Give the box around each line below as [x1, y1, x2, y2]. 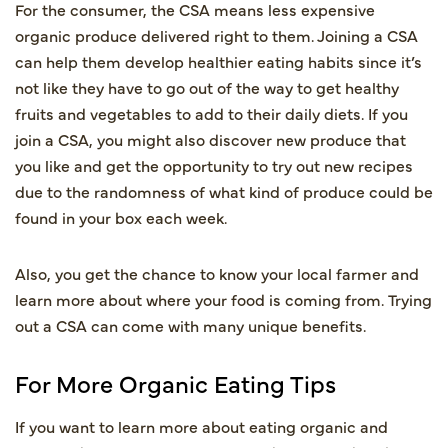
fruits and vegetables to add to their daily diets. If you [15, 101, 408, 124]
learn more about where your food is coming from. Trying [15, 287, 432, 310]
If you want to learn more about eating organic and [15, 414, 388, 437]
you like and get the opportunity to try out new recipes [15, 153, 413, 176]
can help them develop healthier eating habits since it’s [15, 49, 422, 72]
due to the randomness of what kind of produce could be [15, 179, 433, 202]
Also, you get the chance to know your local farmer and [15, 261, 419, 284]
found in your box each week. [15, 205, 227, 228]
